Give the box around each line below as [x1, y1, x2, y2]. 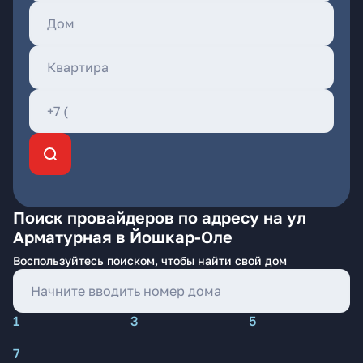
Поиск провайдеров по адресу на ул [13, 207, 306, 227]
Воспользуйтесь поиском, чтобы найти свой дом [13, 254, 287, 267]
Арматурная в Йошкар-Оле [13, 227, 233, 246]
